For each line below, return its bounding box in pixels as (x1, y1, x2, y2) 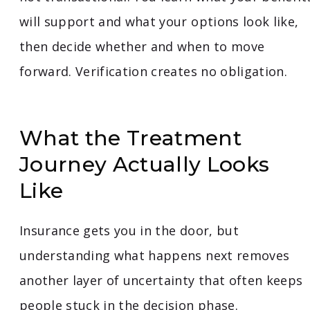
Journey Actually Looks (19, 152, 270, 178)
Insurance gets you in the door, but (19, 222, 239, 239)
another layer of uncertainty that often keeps (19, 272, 303, 289)
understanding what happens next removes (19, 247, 290, 264)
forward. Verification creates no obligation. (19, 63, 287, 80)
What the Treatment (19, 125, 242, 152)
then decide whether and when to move (19, 38, 265, 55)
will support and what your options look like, (19, 13, 299, 30)
